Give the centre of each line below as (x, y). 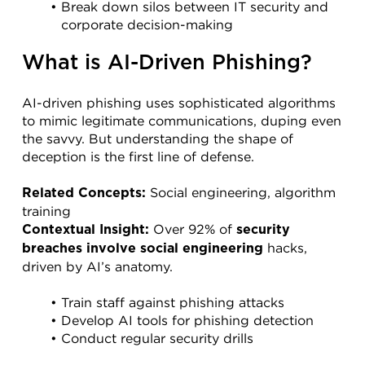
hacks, (285, 247)
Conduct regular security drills (157, 338)
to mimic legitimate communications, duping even (182, 120)
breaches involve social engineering (143, 248)
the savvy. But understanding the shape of (158, 138)
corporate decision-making (147, 24)
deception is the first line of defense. (138, 156)
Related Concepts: (84, 193)
